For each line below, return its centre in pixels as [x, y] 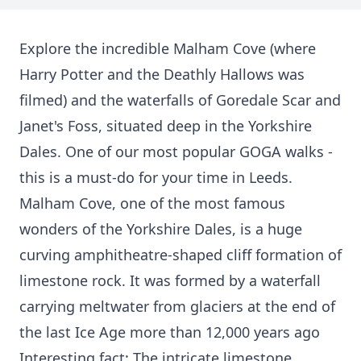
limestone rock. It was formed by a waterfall [170, 280]
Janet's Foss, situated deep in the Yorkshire [166, 126]
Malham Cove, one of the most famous [152, 203]
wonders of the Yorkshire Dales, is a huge [161, 229]
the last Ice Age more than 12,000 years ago [170, 332]
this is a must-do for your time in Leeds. [156, 177]
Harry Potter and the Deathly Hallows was [162, 74]
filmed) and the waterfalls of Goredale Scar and [180, 100]
